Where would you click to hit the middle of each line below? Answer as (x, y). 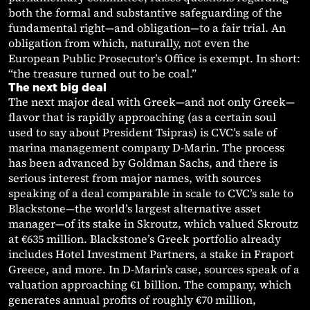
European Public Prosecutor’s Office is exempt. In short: (154, 58)
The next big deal (57, 88)
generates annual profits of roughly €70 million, (132, 300)
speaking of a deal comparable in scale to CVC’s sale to (151, 193)
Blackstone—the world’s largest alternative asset (135, 209)
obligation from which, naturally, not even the (129, 43)
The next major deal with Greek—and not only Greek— (152, 102)
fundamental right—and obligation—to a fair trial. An (147, 28)
